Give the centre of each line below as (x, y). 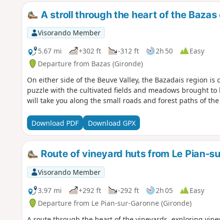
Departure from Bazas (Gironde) (90, 63)
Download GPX (111, 123)
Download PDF (55, 123)
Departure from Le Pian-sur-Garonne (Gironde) (114, 203)
